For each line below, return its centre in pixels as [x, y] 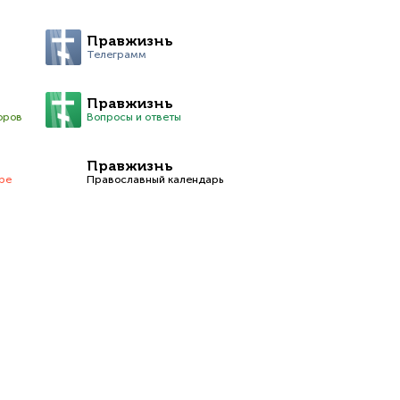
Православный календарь [154, 179]
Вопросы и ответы [133, 117]
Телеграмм [116, 54]
